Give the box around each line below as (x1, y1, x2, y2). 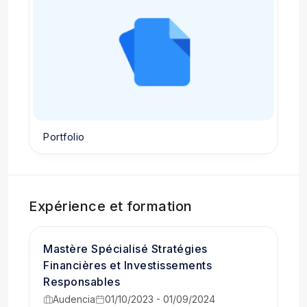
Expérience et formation (29, 198, 193, 214)
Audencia (53, 293, 95, 305)
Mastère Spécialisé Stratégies (43, 242, 208, 256)
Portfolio (43, 131, 85, 143)
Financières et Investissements (43, 258, 212, 272)
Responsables (43, 275, 120, 288)
